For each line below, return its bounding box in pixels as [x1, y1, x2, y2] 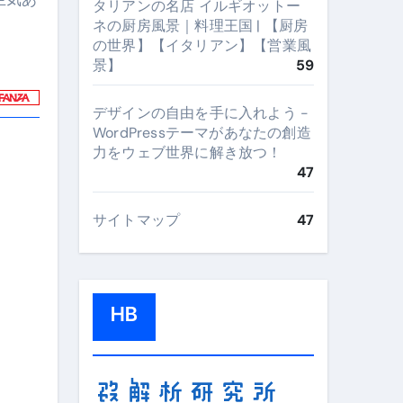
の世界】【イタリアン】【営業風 [93, 36, 311, 55]
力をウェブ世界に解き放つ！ [93, 143, 297, 162]
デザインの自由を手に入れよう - [93, 103, 309, 122]
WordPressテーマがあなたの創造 [93, 123, 311, 142]
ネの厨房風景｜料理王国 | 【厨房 [93, 16, 309, 35]
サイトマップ [93, 210, 181, 229]
